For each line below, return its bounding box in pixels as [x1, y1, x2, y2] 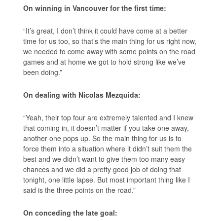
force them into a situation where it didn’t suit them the [23, 143, 192, 153]
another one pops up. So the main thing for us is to [23, 133, 182, 143]
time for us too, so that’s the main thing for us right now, [23, 36, 197, 46]
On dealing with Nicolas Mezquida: [23, 89, 141, 100]
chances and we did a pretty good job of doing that [23, 164, 182, 174]
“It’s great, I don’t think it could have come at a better [23, 25, 188, 36]
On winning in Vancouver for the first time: [23, 2, 167, 13]
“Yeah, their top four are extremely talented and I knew [23, 112, 194, 122]
